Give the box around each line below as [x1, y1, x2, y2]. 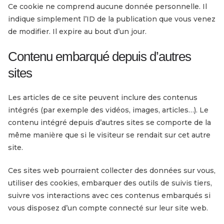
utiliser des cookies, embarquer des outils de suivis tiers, [8, 178, 212, 187]
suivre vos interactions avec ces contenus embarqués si [8, 190, 210, 200]
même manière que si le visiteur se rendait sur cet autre [8, 130, 210, 139]
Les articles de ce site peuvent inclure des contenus [8, 92, 197, 102]
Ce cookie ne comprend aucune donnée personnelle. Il [8, 1, 207, 11]
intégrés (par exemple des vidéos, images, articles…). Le [8, 105, 208, 114]
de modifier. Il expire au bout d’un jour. [8, 26, 146, 36]
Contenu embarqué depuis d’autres [8, 48, 191, 64]
